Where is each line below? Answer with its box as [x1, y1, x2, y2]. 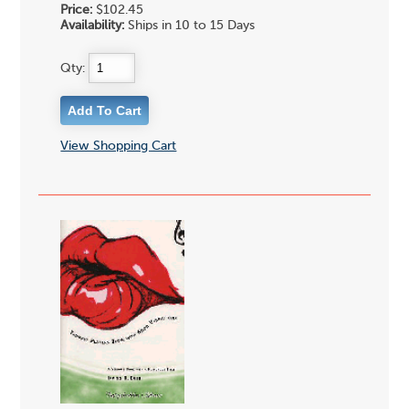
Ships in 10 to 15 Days [124, 19, 256, 33]
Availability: [60, 19, 125, 33]
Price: [60, 4, 93, 17]
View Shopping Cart [60, 139, 177, 152]
